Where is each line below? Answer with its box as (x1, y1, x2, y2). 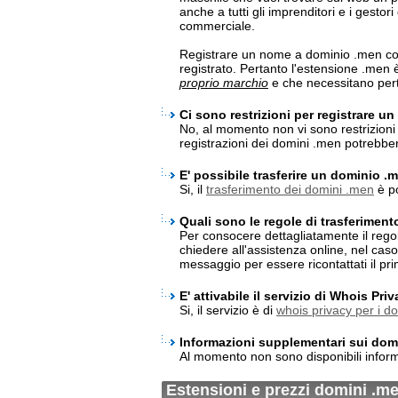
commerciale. (179, 19, 255, 33)
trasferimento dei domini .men (206, 182, 374, 196)
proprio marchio (179, 76, 268, 90)
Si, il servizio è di (179, 303, 276, 317)
